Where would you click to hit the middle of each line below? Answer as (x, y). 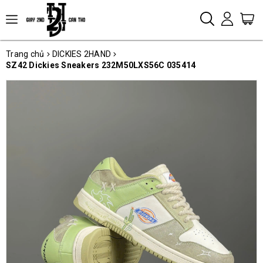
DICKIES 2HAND (81, 54)
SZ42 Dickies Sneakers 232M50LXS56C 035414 (101, 65)
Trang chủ (25, 54)
